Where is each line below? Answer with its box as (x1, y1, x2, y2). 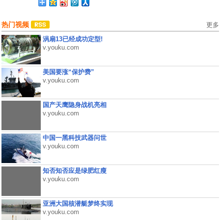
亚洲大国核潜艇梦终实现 (42, 200, 113, 207)
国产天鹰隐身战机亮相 (42, 101, 107, 109)
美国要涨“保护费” (42, 68, 94, 76)
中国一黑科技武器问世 (42, 134, 107, 141)
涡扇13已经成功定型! (42, 35, 103, 43)
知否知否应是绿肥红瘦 (42, 167, 107, 174)
